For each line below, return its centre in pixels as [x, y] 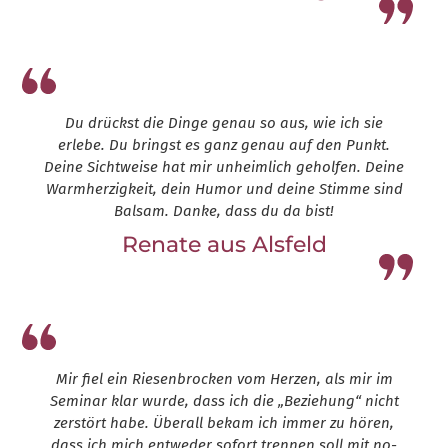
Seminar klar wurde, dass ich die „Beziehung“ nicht [224, 401]
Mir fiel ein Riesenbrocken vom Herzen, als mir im [224, 379]
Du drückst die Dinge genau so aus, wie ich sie [224, 123]
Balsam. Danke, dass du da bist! [224, 211]
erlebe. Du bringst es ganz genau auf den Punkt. [224, 145]
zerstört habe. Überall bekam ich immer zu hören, [224, 423]
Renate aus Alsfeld [224, 245]
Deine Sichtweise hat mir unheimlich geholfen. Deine [224, 167]
